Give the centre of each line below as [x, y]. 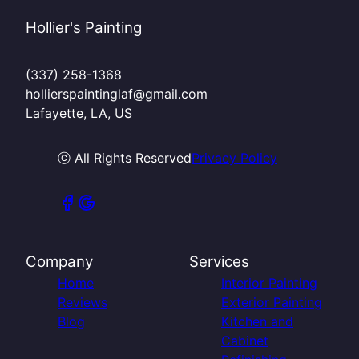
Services [219, 261]
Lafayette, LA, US [79, 113]
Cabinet [245, 340]
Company [59, 261]
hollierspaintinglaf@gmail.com [117, 93]
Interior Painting [269, 282]
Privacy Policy [234, 157]
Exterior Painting [272, 302]
